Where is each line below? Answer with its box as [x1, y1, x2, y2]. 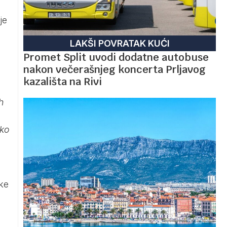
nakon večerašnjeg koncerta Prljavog [23, 62, 206, 76]
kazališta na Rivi [23, 74, 102, 88]
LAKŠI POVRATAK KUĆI [69, 37, 170, 49]
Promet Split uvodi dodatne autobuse [23, 50, 209, 64]
